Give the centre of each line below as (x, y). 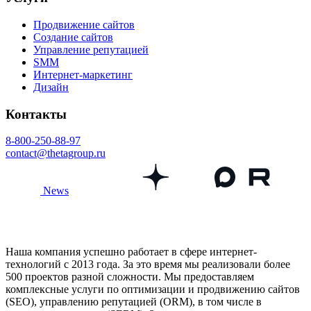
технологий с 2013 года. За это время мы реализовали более (148, 264)
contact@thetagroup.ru (56, 153)
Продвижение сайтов (84, 24)
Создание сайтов (73, 37)
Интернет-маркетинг (83, 74)
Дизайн (51, 87)
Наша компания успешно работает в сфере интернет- (131, 252)
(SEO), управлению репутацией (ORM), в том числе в (134, 302)
